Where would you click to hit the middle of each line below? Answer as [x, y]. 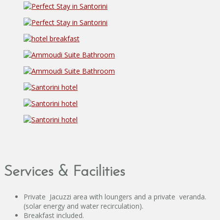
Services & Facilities [65, 172]
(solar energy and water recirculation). [83, 206]
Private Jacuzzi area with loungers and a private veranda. [116, 196]
